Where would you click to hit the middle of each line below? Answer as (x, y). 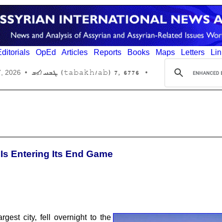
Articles (75, 53)
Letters (193, 53)
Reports (108, 53)
